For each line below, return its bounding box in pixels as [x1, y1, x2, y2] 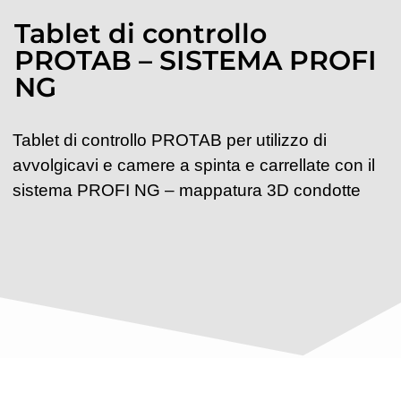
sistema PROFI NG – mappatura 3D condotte [13, 180, 361, 200]
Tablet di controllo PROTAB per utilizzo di [13, 130, 327, 149]
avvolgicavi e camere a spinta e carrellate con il [13, 155, 375, 175]
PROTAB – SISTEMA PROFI [14, 43, 377, 77]
